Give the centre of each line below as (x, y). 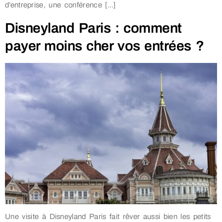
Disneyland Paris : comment (93, 28)
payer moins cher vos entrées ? (104, 46)
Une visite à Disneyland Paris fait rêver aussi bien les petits (108, 217)
